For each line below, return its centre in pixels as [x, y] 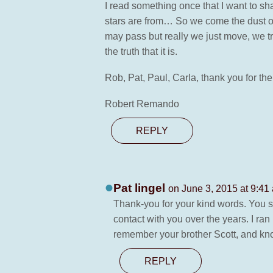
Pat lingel [141, 188]
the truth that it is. [141, 51]
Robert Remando [142, 104]
